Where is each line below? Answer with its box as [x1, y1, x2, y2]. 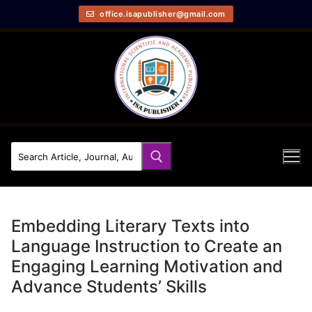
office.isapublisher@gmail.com [97, 8, 226, 19]
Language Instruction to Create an [11, 235, 282, 256]
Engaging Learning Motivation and [11, 256, 283, 276]
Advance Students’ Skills [11, 276, 207, 297]
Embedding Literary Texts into [11, 215, 249, 236]
